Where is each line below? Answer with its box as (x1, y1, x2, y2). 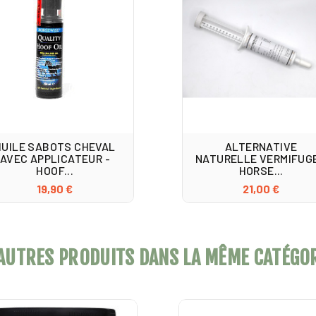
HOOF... (36, 164, 74, 178)
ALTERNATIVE (224, 140, 298, 154)
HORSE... (238, 164, 284, 178)
